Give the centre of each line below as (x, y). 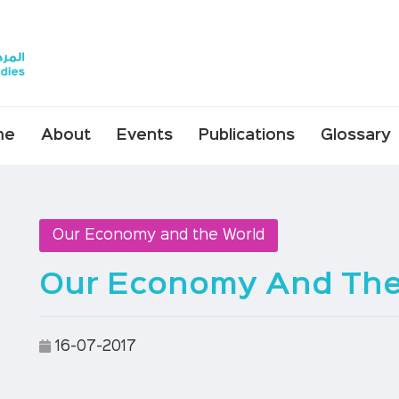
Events (144, 135)
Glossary (355, 135)
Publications (246, 135)
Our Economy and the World (158, 235)
